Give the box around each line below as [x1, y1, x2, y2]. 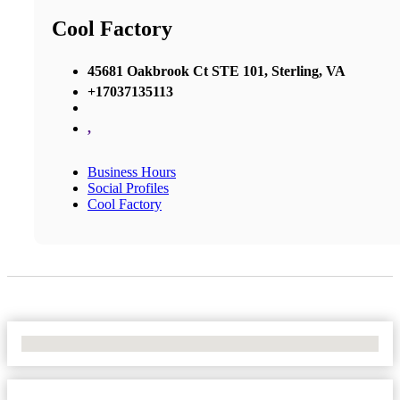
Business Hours [87, 163, 176, 179]
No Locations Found [21, 335, 138, 351]
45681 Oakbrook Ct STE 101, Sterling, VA [87, 62, 346, 79]
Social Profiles [87, 179, 169, 196]
